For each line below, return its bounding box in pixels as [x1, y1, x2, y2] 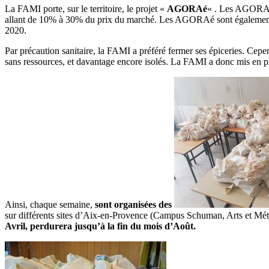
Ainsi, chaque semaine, [5, 199, 95, 210]
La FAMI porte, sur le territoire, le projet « [5, 3, 167, 14]
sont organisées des [95, 199, 174, 210]
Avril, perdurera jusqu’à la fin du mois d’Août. [5, 220, 196, 231]
